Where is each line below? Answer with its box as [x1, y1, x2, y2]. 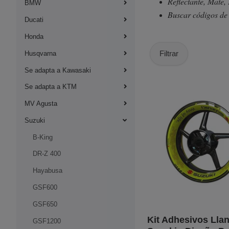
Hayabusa [33, 167, 62, 175]
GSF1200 [33, 217, 61, 225]
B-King [33, 133, 53, 141]
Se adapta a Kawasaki [25, 66, 91, 74]
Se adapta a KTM [25, 83, 77, 91]
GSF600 [33, 184, 57, 192]
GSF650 [33, 200, 57, 208]
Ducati [25, 16, 43, 24]
